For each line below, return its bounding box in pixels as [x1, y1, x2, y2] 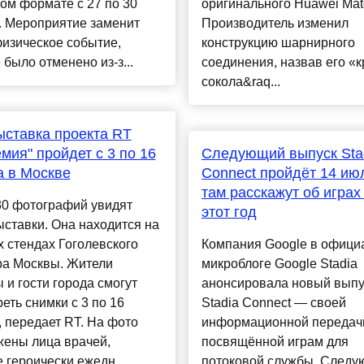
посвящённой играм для [201, 335, 349, 349]
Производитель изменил [201, 16, 349, 31]
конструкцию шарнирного [201, 36, 355, 50]
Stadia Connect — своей [201, 296, 346, 310]
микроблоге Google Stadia [201, 257, 357, 271]
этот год [201, 204, 257, 221]
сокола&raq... [201, 75, 280, 89]
